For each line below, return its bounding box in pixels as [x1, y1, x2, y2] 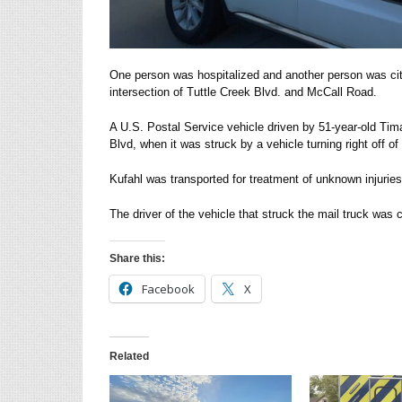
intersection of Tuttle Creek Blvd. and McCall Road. [109, 84, 377, 99]
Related [109, 349, 149, 363]
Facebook [142, 280, 195, 297]
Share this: [109, 251, 165, 265]
